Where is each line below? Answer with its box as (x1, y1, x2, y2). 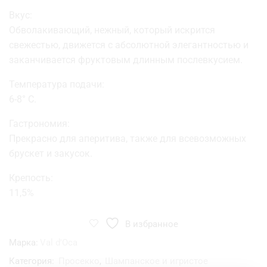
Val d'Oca (40, 237, 77, 248)
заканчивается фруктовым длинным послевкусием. (9, 54, 243, 66)
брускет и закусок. (9, 147, 92, 159)
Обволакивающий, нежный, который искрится (9, 24, 215, 36)
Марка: (9, 237, 38, 248)
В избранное (125, 218, 178, 229)
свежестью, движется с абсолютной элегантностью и (9, 39, 249, 51)
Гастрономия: (9, 117, 70, 129)
